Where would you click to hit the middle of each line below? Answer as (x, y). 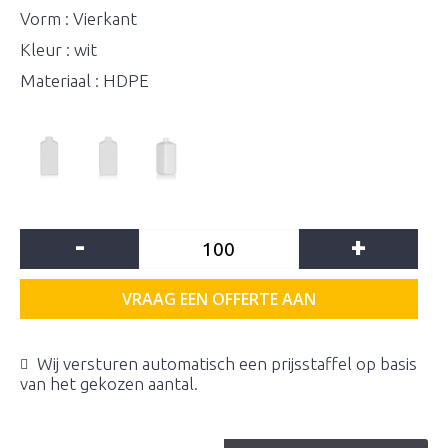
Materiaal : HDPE (84, 80)
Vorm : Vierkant (78, 18)
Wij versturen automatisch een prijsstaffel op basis (227, 363)
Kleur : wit (58, 49)
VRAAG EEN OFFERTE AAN (219, 299)
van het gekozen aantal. (109, 383)
